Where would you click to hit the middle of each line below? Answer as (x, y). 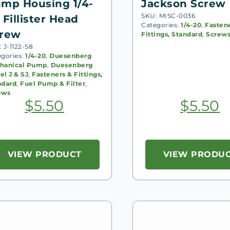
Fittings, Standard (172, 34)
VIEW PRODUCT (44, 154)
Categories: (161, 25)
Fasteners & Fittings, (67, 74)
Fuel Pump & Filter (53, 83)
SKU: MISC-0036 (168, 15)
